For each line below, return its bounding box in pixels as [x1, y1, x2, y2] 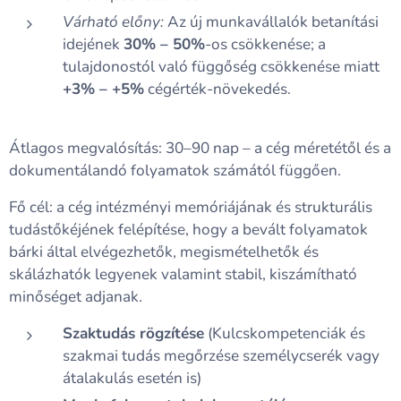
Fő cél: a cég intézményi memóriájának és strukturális [9, 197, 372, 218]
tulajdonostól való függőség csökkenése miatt [63, 56, 380, 77]
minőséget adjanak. [9, 286, 142, 307]
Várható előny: [63, 12, 164, 32]
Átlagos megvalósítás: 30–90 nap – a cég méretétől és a [9, 138, 391, 158]
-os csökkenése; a [205, 34, 326, 55]
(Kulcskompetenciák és [204, 323, 365, 344]
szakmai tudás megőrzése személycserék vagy [63, 346, 380, 366]
